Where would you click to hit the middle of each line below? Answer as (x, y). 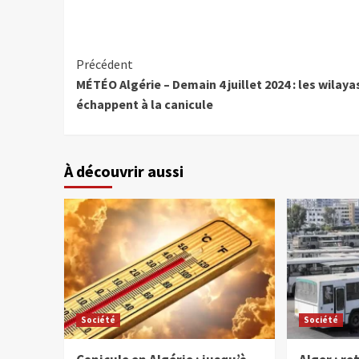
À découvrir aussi (123, 171)
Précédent (104, 65)
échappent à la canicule (144, 105)
